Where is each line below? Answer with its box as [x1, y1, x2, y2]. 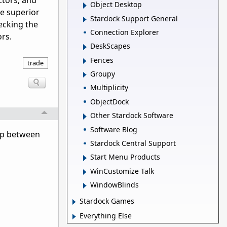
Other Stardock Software [90, 110, 173, 121]
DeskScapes [90, 41, 130, 51]
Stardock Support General [90, 13, 178, 23]
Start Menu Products [90, 152, 160, 162]
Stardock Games [80, 196, 134, 206]
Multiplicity [90, 83, 128, 93]
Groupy [90, 69, 115, 79]
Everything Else [80, 211, 132, 221]
